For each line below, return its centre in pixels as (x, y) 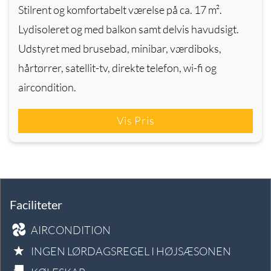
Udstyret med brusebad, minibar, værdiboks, (120, 48)
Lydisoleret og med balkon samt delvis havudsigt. (129, 29)
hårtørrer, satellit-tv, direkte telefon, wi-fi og (117, 67)
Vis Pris (135, 120)
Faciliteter (36, 204)
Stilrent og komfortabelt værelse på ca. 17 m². (120, 9)
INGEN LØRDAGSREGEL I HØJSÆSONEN (131, 251)
